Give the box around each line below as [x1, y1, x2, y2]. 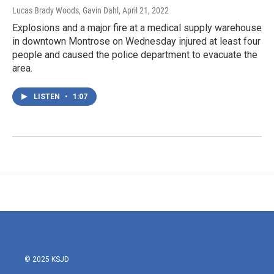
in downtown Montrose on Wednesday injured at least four [12, 35, 261, 48]
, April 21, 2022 [119, 6, 169, 16]
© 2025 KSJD [24, 255, 69, 264]
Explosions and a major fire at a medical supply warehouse [12, 22, 262, 34]
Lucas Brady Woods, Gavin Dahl [12, 6, 119, 16]
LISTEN [34, 92, 62, 102]
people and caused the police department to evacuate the [12, 49, 257, 61]
